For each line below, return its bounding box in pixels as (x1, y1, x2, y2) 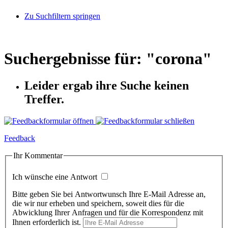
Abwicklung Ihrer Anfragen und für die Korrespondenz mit (12, 208, 203, 217)
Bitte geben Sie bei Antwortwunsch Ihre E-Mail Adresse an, (12, 189, 206, 198)
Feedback (4, 134, 35, 143)
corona (155, 49, 203, 68)
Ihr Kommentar (13, 151, 63, 160)
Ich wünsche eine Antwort (12, 172, 99, 181)
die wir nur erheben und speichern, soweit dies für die (12, 198, 184, 208)
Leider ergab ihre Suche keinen (24, 79, 189, 93)
